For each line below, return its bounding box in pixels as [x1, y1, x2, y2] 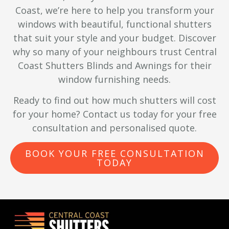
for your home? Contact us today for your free [12, 108, 217, 120]
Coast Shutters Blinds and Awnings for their [17, 59, 212, 72]
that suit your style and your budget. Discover [13, 31, 216, 44]
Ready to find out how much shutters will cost [13, 94, 216, 106]
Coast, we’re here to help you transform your [15, 4, 214, 16]
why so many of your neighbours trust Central [12, 45, 217, 58]
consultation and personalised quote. [32, 122, 197, 134]
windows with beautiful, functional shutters [17, 17, 212, 30]
